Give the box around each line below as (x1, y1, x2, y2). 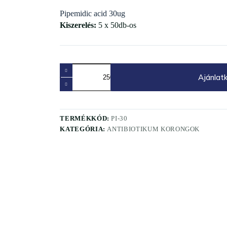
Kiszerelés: (60, 21, 97, 29)
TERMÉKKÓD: (60, 115, 111, 122)
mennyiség (59, 89, 94, 97)
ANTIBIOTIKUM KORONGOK (107, 125, 200, 133)
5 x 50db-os (96, 21, 137, 29)
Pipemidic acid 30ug (60, 9, 126, 18)
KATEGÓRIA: (60, 125, 107, 133)
